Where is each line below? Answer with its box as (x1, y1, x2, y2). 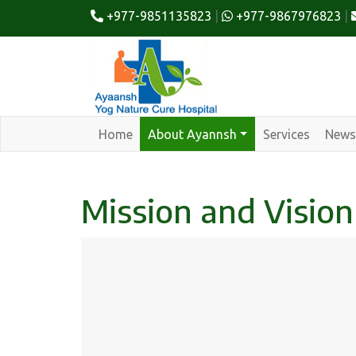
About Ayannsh (147, 126, 237, 141)
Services (262, 126, 310, 141)
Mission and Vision (81, 191, 354, 231)
